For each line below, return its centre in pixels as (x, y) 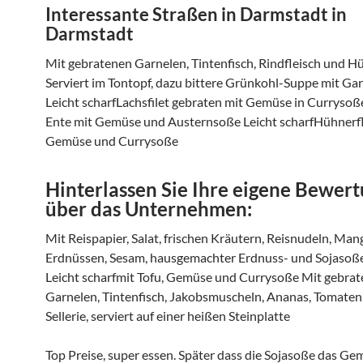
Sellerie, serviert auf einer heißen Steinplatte (168, 316)
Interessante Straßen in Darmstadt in (196, 14)
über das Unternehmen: (149, 209)
